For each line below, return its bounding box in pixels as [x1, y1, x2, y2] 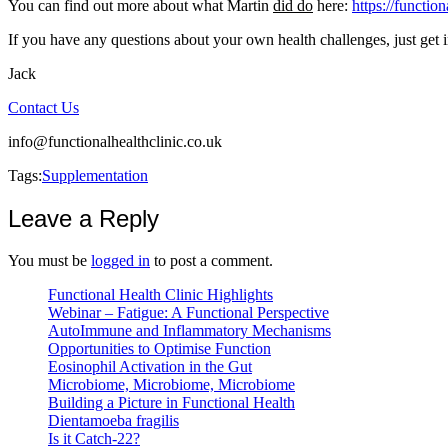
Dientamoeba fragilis [48, 412, 179, 430]
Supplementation [42, 166, 148, 184]
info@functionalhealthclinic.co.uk [8, 132, 222, 150]
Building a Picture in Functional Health [48, 394, 295, 412]
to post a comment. [150, 252, 273, 270]
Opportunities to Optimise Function [48, 340, 271, 358]
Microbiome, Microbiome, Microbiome [48, 376, 295, 394]
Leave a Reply [8, 204, 159, 232]
